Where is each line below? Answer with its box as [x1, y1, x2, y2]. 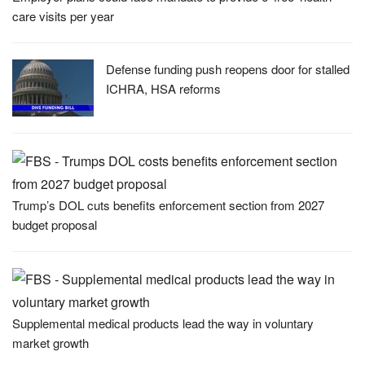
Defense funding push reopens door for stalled [106, 59, 350, 77]
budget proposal [12, 215, 97, 233]
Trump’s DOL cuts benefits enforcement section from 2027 [12, 196, 324, 213]
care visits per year [12, 7, 114, 24]
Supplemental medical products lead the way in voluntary [12, 314, 314, 332]
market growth [12, 333, 89, 351]
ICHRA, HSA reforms [106, 79, 221, 97]
